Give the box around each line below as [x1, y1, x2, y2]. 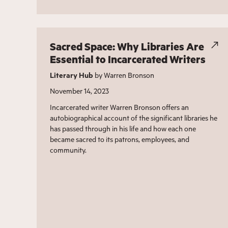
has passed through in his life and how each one [49, 124, 196, 134]
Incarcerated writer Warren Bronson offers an [49, 102, 189, 112]
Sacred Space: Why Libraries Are [49, 40, 204, 54]
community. [49, 145, 87, 155]
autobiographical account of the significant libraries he [49, 113, 217, 123]
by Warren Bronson [93, 70, 154, 80]
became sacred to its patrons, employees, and [49, 134, 189, 145]
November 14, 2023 [49, 86, 109, 96]
